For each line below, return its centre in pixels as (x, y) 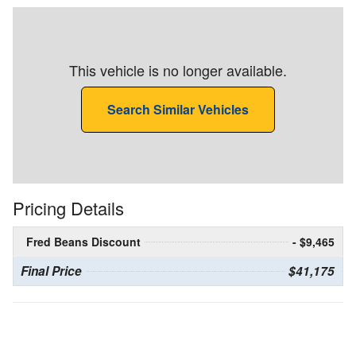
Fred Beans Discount (83, 242)
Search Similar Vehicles (178, 110)
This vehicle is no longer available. (178, 70)
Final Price (51, 271)
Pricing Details (68, 208)
